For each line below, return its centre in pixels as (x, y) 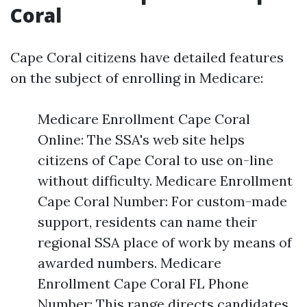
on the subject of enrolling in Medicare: (137, 78)
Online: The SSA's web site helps (141, 139)
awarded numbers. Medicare (130, 263)
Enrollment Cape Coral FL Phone (143, 283)
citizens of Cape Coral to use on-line (156, 160)
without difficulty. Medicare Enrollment (165, 181)
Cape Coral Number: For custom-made (162, 201)
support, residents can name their (147, 222)
